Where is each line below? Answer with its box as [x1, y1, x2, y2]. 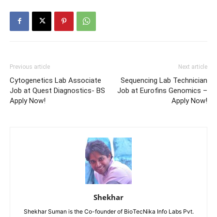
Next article [178, 63, 207, 70]
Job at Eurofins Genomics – [117, 86, 207, 95]
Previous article [10, 63, 50, 70]
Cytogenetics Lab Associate [10, 76, 101, 85]
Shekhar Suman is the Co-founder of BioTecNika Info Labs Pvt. [23, 207, 194, 215]
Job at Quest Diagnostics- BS [10, 86, 105, 95]
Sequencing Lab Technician [121, 76, 207, 85]
